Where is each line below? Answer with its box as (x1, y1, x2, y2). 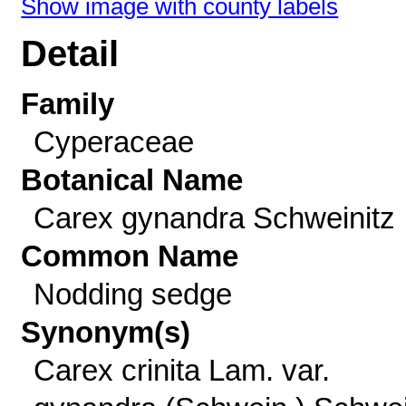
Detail (21, 34, 120, 74)
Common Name (21, 239, 239, 273)
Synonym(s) (21, 315, 191, 349)
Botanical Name (21, 163, 244, 197)
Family (21, 87, 115, 121)
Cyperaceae (33, 125, 194, 159)
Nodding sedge (33, 277, 232, 311)
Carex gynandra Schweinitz (33, 201, 395, 235)
